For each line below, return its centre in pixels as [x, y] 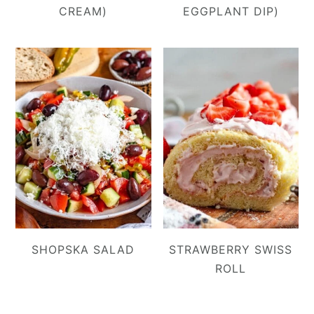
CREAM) [83, 12]
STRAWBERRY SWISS [231, 249]
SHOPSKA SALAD [83, 249]
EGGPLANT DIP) [231, 12]
